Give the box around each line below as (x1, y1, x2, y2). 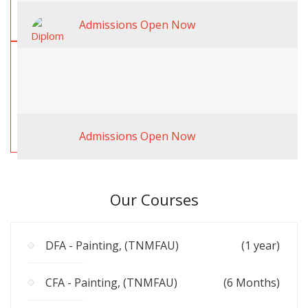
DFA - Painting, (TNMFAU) (45, 238, 179, 254)
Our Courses (109, 189, 199, 210)
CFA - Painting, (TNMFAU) (45, 275, 177, 291)
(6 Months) (223, 275, 280, 291)
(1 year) (241, 238, 280, 254)
